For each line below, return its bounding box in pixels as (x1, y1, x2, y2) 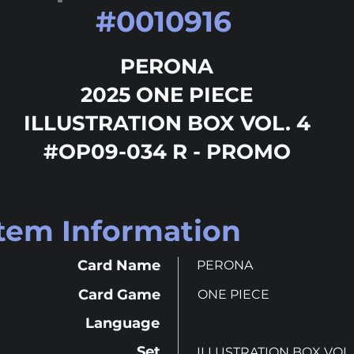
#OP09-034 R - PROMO (43, 139, 291, 164)
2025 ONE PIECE (81, 82, 253, 107)
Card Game (78, 286, 160, 303)
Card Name (77, 257, 160, 274)
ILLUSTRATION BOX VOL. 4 (23, 111, 311, 136)
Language (85, 314, 160, 332)
